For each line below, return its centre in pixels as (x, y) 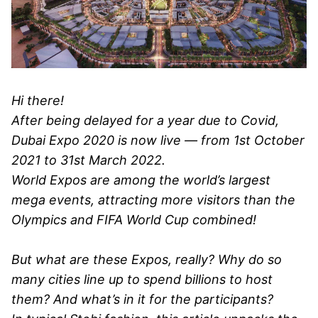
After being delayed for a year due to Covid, (145, 120)
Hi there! (38, 100)
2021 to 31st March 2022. (88, 160)
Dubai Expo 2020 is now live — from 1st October (158, 140)
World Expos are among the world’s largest (141, 180)
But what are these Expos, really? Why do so (147, 259)
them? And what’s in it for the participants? (142, 299)
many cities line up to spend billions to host (142, 279)
